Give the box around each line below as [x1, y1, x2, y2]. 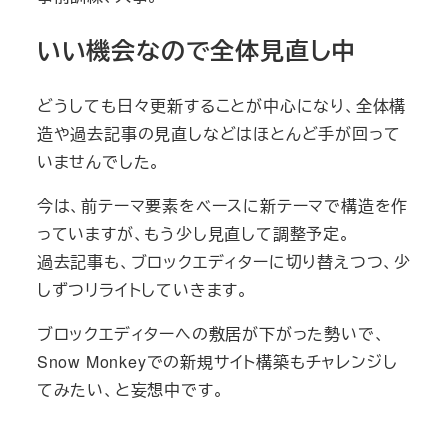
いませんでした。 [36, 149, 162, 173]
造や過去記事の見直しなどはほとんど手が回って [36, 121, 401, 145]
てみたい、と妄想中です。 [36, 377, 225, 401]
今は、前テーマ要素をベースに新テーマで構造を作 [36, 193, 409, 217]
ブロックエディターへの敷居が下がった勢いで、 [36, 321, 386, 345]
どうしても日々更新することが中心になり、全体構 [36, 93, 407, 117]
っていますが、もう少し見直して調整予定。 [36, 221, 351, 245]
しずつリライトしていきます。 [36, 277, 249, 301]
